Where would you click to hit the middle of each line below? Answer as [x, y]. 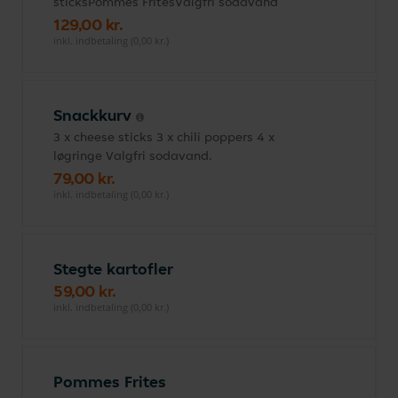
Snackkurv [95, 115]
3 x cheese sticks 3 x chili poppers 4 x [164, 137]
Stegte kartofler [113, 269]
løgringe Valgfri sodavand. [133, 155]
